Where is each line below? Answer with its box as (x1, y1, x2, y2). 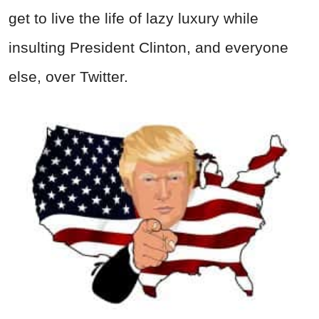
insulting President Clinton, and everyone (9, 38, 288, 56)
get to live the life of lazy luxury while (9, 9, 258, 26)
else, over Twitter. (9, 68, 128, 85)
